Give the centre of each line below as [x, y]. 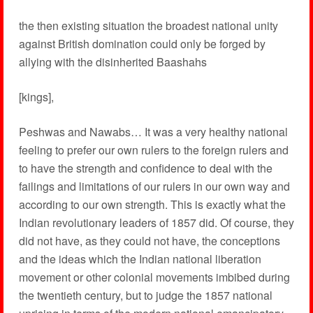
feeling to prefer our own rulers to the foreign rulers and [153, 150]
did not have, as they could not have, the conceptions [149, 241]
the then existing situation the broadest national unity [148, 26]
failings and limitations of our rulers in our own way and [154, 186]
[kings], [36, 97]
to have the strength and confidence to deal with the [145, 168]
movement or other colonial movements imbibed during [154, 277]
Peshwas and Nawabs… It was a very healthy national [153, 132]
